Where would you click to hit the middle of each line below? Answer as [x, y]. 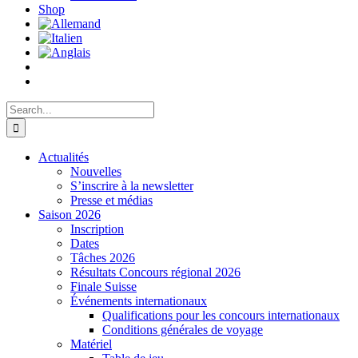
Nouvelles [96, 171]
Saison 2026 [70, 215]
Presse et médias [111, 200]
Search [23, 107]
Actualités [64, 157]
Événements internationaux [139, 301]
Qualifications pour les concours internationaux [221, 315]
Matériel [91, 344]
